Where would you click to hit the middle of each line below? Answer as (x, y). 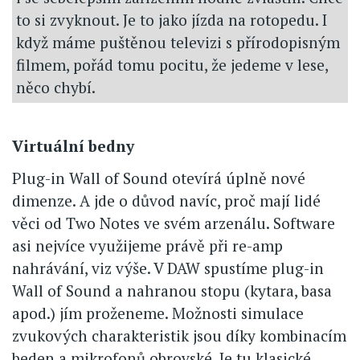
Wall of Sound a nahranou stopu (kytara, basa (172, 290)
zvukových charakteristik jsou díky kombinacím (179, 335)
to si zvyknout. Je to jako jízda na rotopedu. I (172, 19)
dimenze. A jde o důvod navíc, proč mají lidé (166, 200)
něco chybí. (56, 87)
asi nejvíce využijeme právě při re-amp (147, 245)
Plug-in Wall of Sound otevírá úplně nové (159, 178)
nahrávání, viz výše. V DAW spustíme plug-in (168, 268)
